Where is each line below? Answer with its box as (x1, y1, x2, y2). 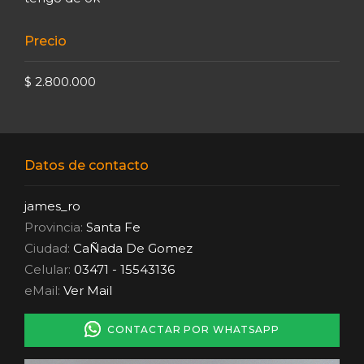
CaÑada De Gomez (73, 240, 193, 256)
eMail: (24, 282, 63, 298)
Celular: (24, 261, 71, 277)
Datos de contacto (24, 157, 149, 173)
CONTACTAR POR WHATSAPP (101, 323, 279, 336)
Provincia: (24, 219, 86, 235)
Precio (24, 32, 67, 49)
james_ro (24, 197, 80, 214)
